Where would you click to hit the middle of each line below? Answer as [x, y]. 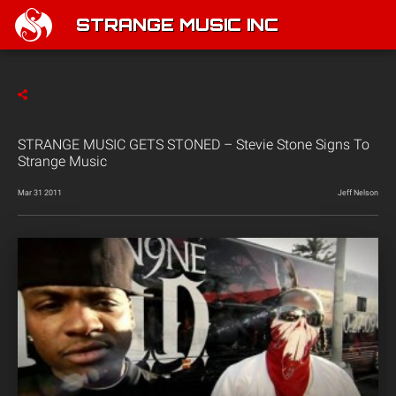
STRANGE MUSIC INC [177, 27]
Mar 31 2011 [40, 193]
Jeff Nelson [358, 193]
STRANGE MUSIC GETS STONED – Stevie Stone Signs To [194, 145]
